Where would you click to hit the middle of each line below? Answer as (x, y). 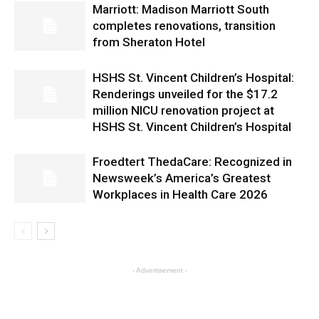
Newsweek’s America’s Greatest (182, 178)
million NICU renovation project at (183, 110)
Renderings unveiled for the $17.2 (185, 94)
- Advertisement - (159, 270)
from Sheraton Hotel (149, 42)
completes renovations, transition (184, 26)
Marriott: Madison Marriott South (181, 9)
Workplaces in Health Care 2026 (180, 194)
